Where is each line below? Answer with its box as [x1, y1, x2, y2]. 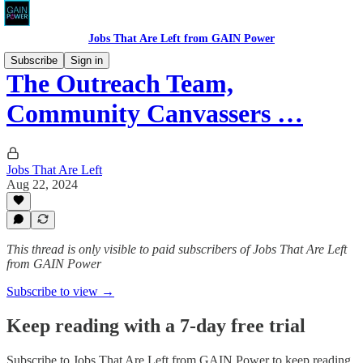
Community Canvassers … [6, 99, 303, 129]
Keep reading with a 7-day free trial [6, 314, 305, 336]
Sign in [70, 54, 103, 66]
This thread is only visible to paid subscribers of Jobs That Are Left [6, 242, 347, 256]
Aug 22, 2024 [6, 177, 78, 191]
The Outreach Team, [6, 69, 233, 99]
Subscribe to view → [6, 284, 114, 298]
